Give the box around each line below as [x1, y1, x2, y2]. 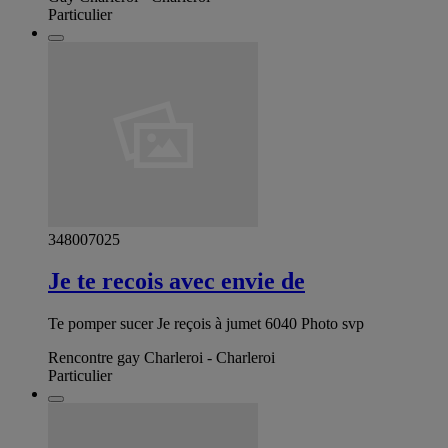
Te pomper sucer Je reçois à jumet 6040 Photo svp [48, 315, 364, 333]
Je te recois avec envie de [48, 268, 305, 295]
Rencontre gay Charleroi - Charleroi [48, 349, 275, 367]
